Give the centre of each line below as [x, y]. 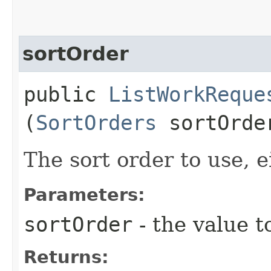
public [66, 94]
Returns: [66, 257]
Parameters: [84, 194]
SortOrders [96, 122]
